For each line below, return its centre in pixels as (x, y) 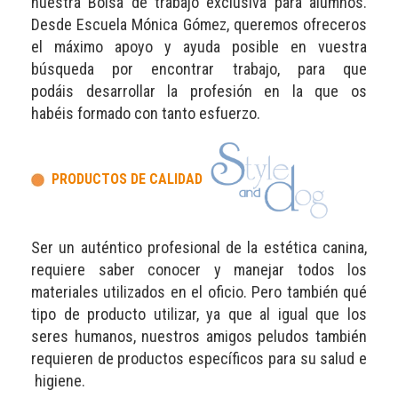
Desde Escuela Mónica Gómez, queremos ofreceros (199, 24)
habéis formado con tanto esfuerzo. (147, 113)
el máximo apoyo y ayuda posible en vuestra (199, 46)
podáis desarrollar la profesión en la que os (199, 91)
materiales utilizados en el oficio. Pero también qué (199, 291)
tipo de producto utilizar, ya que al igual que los (199, 314)
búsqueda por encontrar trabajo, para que (199, 68)
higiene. (58, 380)
